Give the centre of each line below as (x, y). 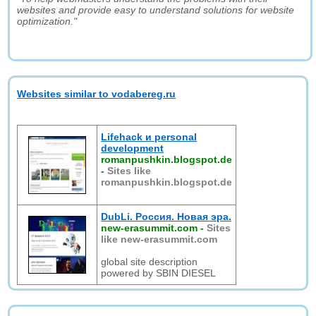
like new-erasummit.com (159, 239)
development (133, 148)
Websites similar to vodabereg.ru (97, 94)
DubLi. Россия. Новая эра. (166, 217)
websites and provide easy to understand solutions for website (156, 10)
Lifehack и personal (149, 137)
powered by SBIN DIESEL (159, 273)
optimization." (47, 21)
